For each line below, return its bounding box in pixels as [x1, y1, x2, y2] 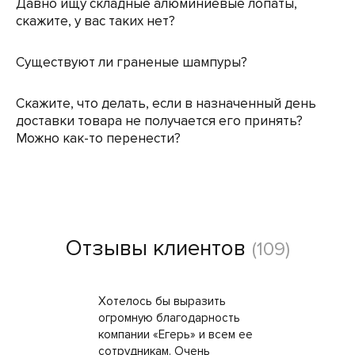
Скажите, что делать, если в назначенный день [16, 95, 316, 112]
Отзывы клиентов [65, 235, 246, 261]
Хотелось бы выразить [98, 294, 226, 308]
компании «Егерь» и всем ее [98, 327, 253, 342]
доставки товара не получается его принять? [16, 113, 303, 129]
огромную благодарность [98, 311, 240, 325]
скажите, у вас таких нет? [16, 13, 175, 29]
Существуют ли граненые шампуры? [16, 54, 247, 71]
